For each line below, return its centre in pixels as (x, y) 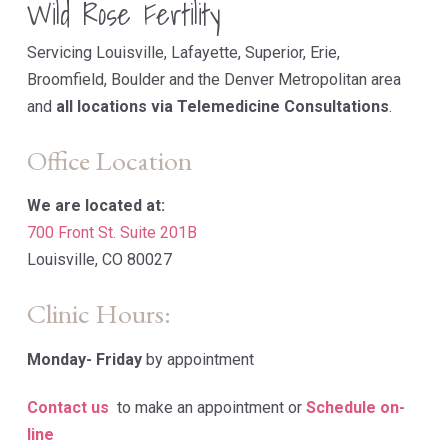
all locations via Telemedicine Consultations (222, 106)
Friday (118, 360)
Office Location (109, 159)
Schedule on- (355, 408)
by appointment (197, 360)
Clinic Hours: (98, 313)
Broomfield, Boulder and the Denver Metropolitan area (213, 79)
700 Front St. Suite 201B (111, 233)
